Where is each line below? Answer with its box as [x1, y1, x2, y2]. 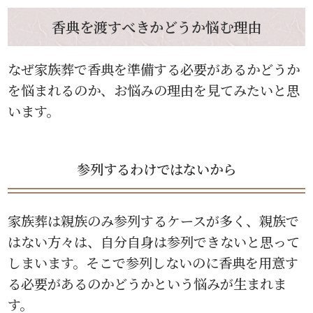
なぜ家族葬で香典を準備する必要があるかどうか [8, 59, 300, 79]
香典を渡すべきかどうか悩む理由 [52, 16, 261, 37]
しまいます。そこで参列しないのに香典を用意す [8, 253, 299, 272]
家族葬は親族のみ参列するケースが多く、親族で [8, 211, 300, 231]
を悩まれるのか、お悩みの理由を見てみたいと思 [8, 80, 300, 100]
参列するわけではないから [77, 159, 236, 179]
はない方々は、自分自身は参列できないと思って [8, 232, 300, 252]
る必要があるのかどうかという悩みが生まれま [8, 274, 287, 293]
